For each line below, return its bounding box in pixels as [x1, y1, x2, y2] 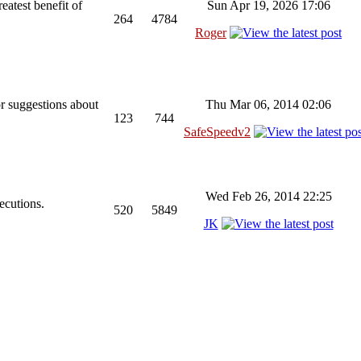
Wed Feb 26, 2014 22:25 [205, 189, 332, 203]
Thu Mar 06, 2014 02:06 [205, 98, 331, 111]
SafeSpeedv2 [184, 125, 251, 139]
